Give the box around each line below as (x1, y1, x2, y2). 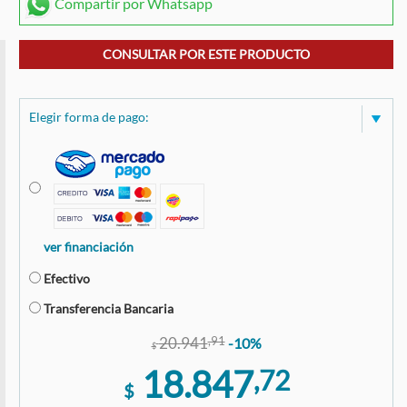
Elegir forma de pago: (29, 108, 149, 124)
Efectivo (44, 270, 90, 286)
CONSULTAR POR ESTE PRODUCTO (103, 45, 310, 62)
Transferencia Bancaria (44, 300, 174, 316)
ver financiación (44, 239, 134, 254)
